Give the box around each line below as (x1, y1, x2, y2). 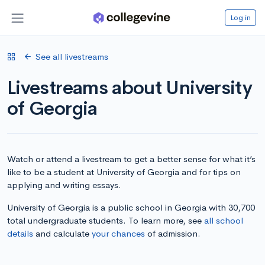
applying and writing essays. (7, 179, 121, 190)
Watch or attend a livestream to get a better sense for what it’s (7, 153, 256, 164)
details (7, 227, 33, 239)
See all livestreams (35, 50, 108, 62)
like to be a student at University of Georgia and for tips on (7, 166, 241, 177)
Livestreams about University (7, 75, 253, 100)
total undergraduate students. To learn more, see (7, 214, 204, 226)
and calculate (33, 227, 92, 239)
